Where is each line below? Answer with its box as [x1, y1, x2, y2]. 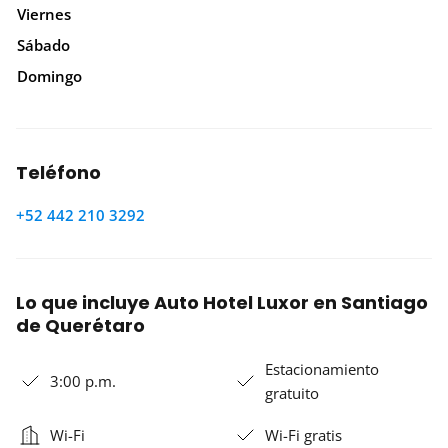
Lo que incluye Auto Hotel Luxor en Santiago [16, 289, 428, 315]
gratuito [265, 382, 319, 403]
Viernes [17, 3, 71, 24]
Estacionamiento [265, 358, 379, 379]
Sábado [17, 34, 70, 55]
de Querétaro [16, 312, 145, 338]
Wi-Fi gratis [265, 424, 342, 445]
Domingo [17, 65, 82, 86]
